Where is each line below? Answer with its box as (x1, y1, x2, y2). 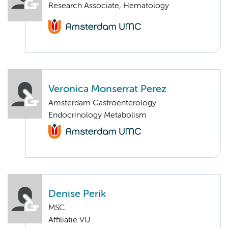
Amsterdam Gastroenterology (48, 99, 156, 107)
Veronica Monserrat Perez (48, 84, 166, 94)
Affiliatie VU (48, 216, 90, 225)
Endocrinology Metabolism (48, 111, 147, 120)
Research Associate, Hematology (48, 2, 169, 10)
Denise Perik (48, 189, 106, 199)
